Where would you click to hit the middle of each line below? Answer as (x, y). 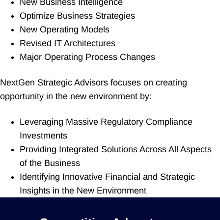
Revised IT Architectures (68, 43)
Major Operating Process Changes (87, 57)
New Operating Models (65, 29)
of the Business (50, 163)
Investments (43, 135)
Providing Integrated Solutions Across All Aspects (116, 149)
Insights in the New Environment (83, 190)
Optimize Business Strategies (77, 15)
